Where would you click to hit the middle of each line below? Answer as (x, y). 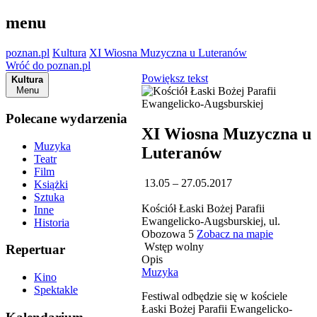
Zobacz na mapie (235, 234)
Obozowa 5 (169, 234)
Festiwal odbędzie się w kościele (214, 296)
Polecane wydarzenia (67, 118)
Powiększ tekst (175, 79)
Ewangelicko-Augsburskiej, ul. (211, 221)
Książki (51, 184)
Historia (52, 222)
